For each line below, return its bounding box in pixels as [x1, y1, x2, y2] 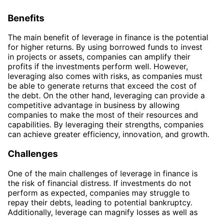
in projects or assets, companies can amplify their [8, 52, 190, 62]
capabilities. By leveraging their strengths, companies [8, 120, 203, 130]
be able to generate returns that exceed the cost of [8, 81, 197, 91]
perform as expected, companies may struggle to [8, 187, 190, 198]
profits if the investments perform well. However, [8, 62, 188, 72]
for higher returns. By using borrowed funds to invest [8, 42, 202, 52]
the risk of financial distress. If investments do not [8, 178, 191, 188]
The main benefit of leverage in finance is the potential [8, 32, 208, 43]
